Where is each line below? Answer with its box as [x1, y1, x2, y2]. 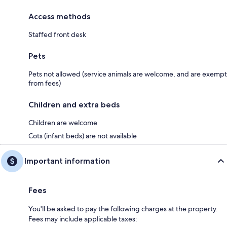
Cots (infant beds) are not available [28, 131, 137, 140]
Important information [24, 156, 110, 166]
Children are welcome [28, 118, 97, 127]
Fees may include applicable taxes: [28, 214, 137, 223]
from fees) [28, 78, 61, 88]
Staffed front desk [28, 29, 86, 39]
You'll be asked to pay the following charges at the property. [28, 204, 218, 213]
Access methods [28, 11, 90, 21]
